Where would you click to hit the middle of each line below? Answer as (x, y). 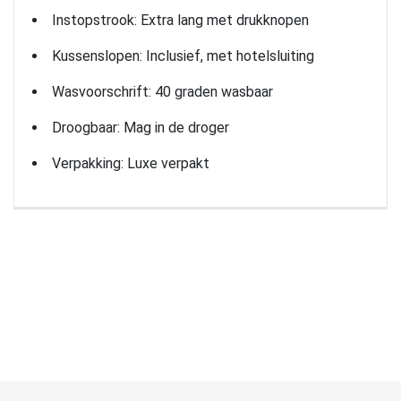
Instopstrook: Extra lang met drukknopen (180, 20)
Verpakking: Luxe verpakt (131, 163)
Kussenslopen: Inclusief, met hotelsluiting (183, 55)
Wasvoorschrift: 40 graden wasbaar (162, 91)
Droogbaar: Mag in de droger (141, 127)
